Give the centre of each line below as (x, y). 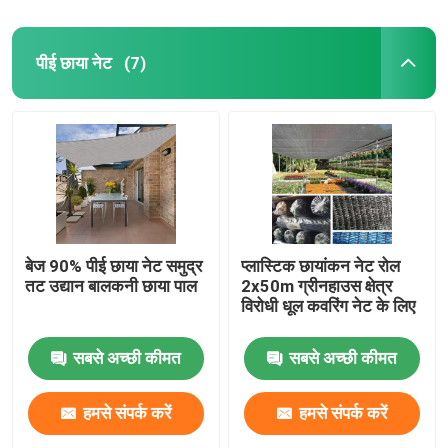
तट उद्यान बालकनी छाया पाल (111, 285)
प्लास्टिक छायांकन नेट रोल (321, 265)
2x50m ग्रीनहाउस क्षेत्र (317, 285)
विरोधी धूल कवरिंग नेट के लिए (328, 305)
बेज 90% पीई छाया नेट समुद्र (114, 265)
